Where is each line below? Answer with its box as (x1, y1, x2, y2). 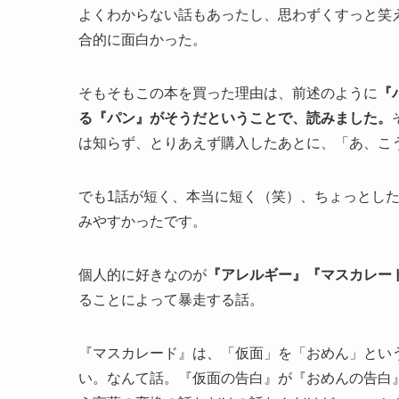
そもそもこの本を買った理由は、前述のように (78, 85, 378, 102)
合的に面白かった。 (78, 32, 207, 48)
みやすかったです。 (78, 214, 207, 230)
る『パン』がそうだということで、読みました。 (78, 110, 392, 126)
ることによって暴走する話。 (78, 292, 264, 308)
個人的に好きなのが (78, 267, 207, 283)
